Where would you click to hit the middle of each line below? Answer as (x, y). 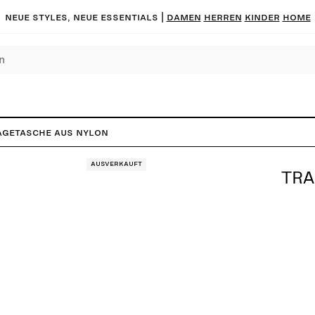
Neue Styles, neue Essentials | (85, 17)
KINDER (262, 17)
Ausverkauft (116, 164)
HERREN (223, 17)
